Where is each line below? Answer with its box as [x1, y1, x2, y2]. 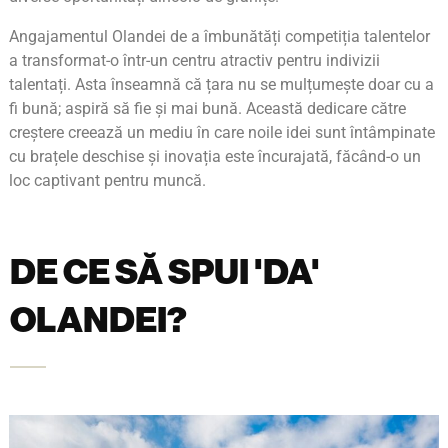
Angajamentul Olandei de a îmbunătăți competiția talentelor [9, 27, 430, 46]
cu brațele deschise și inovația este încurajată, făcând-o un [9, 147, 421, 166]
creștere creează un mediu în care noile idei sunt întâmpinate [9, 123, 435, 142]
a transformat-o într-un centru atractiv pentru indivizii [9, 51, 380, 70]
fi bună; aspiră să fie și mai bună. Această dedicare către [9, 99, 406, 118]
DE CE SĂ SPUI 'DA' [10, 251, 320, 293]
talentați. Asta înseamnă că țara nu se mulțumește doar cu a [9, 75, 434, 94]
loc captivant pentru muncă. [9, 171, 206, 190]
